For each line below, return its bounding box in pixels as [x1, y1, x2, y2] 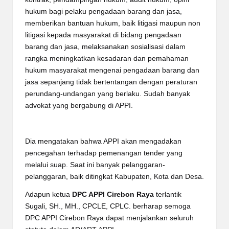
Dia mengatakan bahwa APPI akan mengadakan [25, 137, 181, 145]
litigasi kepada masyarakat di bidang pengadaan [25, 31, 181, 39]
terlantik [154, 190, 181, 198]
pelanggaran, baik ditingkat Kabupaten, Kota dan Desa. [25, 172, 204, 180]
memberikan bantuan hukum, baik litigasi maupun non [25, 19, 200, 27]
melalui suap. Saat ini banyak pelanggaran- [25, 161, 165, 169]
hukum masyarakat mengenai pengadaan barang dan [25, 66, 199, 74]
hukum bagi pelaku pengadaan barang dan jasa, [25, 7, 182, 15]
